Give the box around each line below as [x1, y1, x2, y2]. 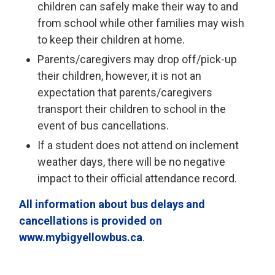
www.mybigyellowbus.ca [19, 231, 143, 244]
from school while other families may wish [37, 17, 245, 29]
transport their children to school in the [37, 103, 227, 115]
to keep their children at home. [37, 33, 185, 46]
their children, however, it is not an [37, 69, 202, 82]
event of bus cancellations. [37, 119, 169, 132]
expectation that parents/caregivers [37, 86, 213, 99]
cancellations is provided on [19, 214, 163, 227]
